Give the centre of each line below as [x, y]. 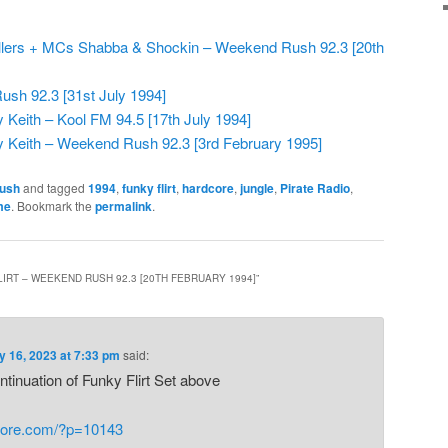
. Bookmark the [53, 206]
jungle [257, 188]
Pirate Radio [315, 188]
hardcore [208, 188]
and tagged [54, 188]
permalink [123, 206]
